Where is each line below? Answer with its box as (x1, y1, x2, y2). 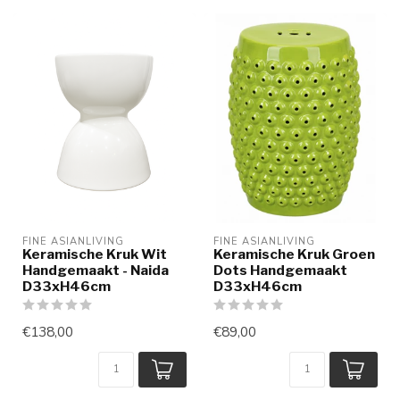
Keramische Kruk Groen (213, 246, 375, 263)
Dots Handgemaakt (213, 262, 347, 279)
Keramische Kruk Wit (22, 246, 167, 263)
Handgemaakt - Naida (22, 262, 169, 279)
